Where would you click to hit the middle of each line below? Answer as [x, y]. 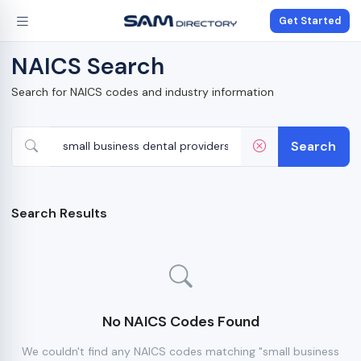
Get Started [310, 21]
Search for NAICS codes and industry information [143, 92]
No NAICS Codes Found [180, 322]
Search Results [59, 213]
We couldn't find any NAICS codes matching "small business [180, 351]
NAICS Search [88, 66]
